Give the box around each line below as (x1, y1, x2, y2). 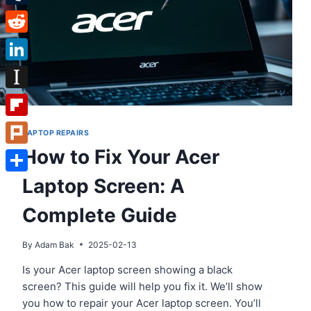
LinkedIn (6, 65, 47, 78)
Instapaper (6, 92, 58, 106)
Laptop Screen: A (22, 174, 185, 198)
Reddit (6, 37, 37, 50)
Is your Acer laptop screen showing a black (22, 262, 233, 276)
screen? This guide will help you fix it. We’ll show (22, 279, 262, 293)
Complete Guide (22, 203, 177, 227)
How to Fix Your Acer (22, 144, 219, 169)
